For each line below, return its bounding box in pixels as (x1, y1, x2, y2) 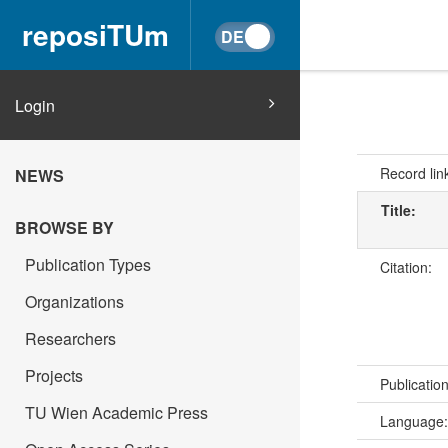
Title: (380, 200, 420, 221)
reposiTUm (21, 14, 169, 55)
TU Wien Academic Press (25, 401, 208, 424)
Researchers (25, 327, 116, 350)
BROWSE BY (15, 216, 114, 239)
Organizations (25, 290, 124, 313)
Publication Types (25, 253, 151, 276)
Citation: (379, 257, 436, 278)
